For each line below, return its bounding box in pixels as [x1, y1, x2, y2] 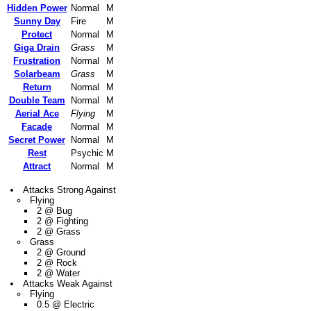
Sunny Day [13, 16, 60, 27]
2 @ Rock [37, 258, 78, 269]
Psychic [71, 148, 103, 159]
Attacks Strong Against [23, 185, 117, 196]
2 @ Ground [37, 247, 86, 258]
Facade [22, 121, 52, 133]
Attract [23, 161, 51, 172]
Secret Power [8, 135, 65, 146]
